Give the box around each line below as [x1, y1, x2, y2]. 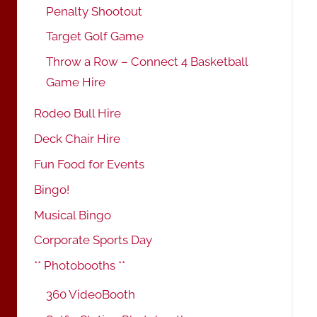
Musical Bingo [34, 207, 111, 222]
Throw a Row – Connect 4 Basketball [46, 54, 248, 69]
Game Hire [46, 75, 105, 90]
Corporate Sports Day [34, 233, 152, 248]
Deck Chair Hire [34, 132, 120, 146]
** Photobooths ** [34, 258, 125, 273]
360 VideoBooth [46, 287, 135, 302]
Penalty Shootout [46, 4, 142, 18]
